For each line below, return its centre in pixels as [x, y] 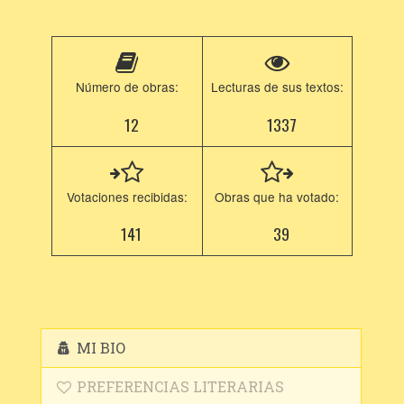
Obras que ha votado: [277, 197]
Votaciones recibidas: [127, 197]
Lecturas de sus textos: [277, 87]
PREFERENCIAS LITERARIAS [179, 386]
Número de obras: [127, 87]
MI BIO [100, 348]
